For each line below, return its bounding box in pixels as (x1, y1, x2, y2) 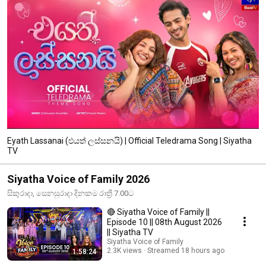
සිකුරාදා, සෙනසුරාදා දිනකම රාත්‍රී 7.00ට (7, 188, 134, 198)
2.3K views (107, 246, 142, 255)
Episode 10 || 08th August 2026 (107, 217, 222, 227)
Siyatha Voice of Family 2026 (7, 172, 150, 185)
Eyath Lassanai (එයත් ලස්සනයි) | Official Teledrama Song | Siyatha (7, 135, 252, 145)
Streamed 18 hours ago (147, 246, 224, 255)
